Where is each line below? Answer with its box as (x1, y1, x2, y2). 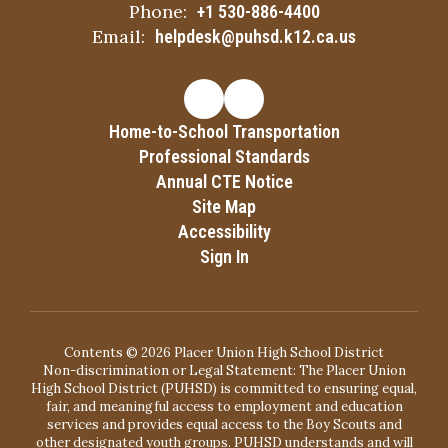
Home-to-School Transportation (108, 120, 340, 142)
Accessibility (177, 220, 271, 242)
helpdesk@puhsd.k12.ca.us (155, 25, 356, 47)
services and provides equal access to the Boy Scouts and (46, 415, 402, 433)
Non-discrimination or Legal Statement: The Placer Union (42, 361, 406, 379)
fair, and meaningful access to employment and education (45, 397, 403, 415)
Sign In (199, 245, 249, 267)
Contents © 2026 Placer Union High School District (64, 343, 384, 361)
